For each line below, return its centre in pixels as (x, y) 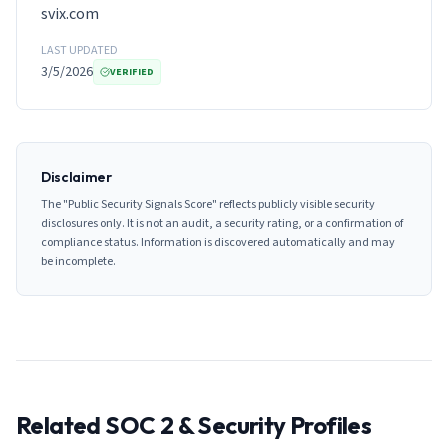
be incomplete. (78, 261)
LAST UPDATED (79, 50)
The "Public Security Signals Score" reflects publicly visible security (208, 204)
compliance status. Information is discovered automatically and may (218, 242)
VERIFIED (132, 72)
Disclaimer (76, 177)
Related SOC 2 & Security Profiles (194, 425)
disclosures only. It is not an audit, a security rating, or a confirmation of (222, 223)
